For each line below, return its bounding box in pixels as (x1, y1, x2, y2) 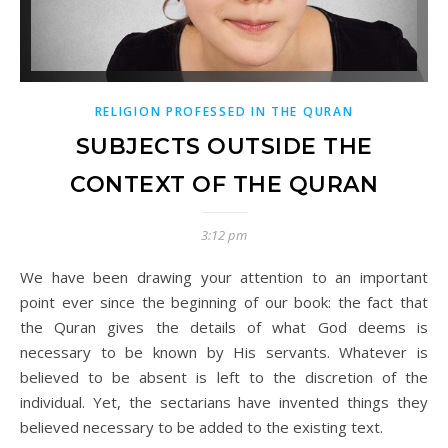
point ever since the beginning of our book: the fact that (20, 291, 428, 312)
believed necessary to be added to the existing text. (20, 416, 383, 437)
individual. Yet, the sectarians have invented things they (20, 391, 428, 412)
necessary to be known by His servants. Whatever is (20, 341, 428, 362)
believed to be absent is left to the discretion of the (20, 366, 428, 387)
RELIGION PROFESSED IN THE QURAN (94, 102, 354, 120)
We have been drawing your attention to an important (20, 266, 34, 287)
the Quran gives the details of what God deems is (20, 316, 428, 337)
